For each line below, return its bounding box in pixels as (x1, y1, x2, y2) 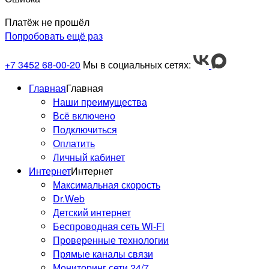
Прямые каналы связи (53, 246, 153, 261)
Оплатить (53, 136, 95, 150)
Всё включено (53, 108, 115, 122)
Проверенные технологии (53, 232, 169, 247)
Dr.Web (53, 191, 85, 205)
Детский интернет (53, 205, 131, 219)
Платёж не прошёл (5, 14, 89, 29)
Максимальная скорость (53, 177, 160, 192)
